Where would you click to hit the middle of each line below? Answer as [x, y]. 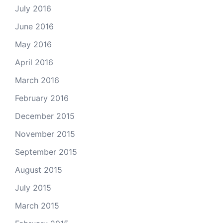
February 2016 [42, 98]
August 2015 [39, 170]
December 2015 [45, 116]
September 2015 [46, 152]
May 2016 [33, 44]
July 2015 [33, 188]
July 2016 [33, 8]
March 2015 [37, 206]
